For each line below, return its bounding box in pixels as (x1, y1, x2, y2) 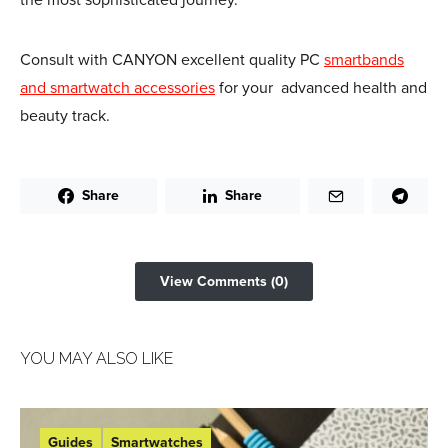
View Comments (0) (160, 272, 288, 290)
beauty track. (20, 105, 110, 126)
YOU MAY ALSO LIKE (20, 348, 173, 368)
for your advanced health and (215, 77, 427, 98)
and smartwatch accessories (20, 77, 215, 98)
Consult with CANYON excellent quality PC (20, 49, 324, 70)
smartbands (324, 49, 404, 70)
